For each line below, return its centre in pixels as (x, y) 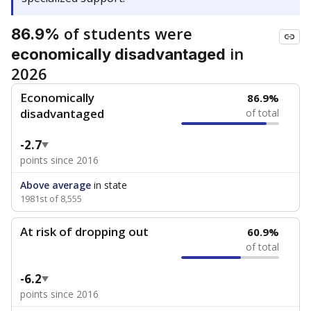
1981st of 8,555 (51, 199)
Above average (56, 185)
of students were (126, 33)
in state (109, 185)
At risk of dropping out (84, 232)
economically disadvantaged (118, 54)
